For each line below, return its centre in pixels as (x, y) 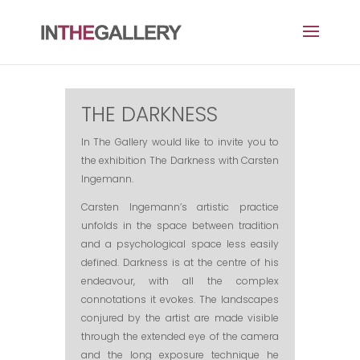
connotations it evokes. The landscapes (180, 299)
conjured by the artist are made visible (180, 318)
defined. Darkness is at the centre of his (180, 262)
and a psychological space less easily (180, 244)
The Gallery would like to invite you (182, 142)
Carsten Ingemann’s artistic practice (180, 207)
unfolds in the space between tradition (180, 225)
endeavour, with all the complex (180, 281)
